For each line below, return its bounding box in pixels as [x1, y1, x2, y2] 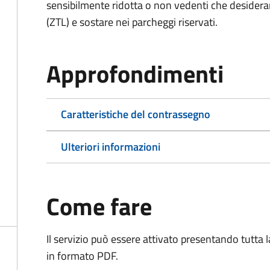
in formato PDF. [46, 248, 118, 264]
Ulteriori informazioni [61, 139, 160, 155]
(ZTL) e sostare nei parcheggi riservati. [46, 14, 218, 30]
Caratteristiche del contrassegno [61, 106, 210, 122]
